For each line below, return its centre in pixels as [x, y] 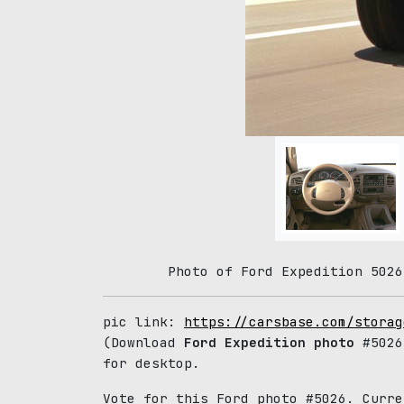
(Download [143, 342]
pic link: [143, 321]
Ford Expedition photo [269, 342]
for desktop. [151, 363]
